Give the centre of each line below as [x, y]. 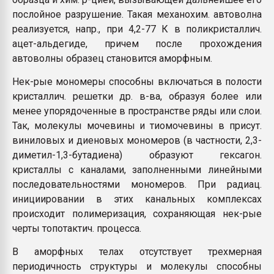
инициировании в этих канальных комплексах [137, 199]
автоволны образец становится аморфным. [112, 58]
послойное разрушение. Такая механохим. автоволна [137, 14]
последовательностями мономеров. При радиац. [137, 184]
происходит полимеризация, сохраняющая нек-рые [137, 214]
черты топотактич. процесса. [77, 228]
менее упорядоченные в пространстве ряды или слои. [137, 111]
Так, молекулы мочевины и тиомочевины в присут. [137, 126]
